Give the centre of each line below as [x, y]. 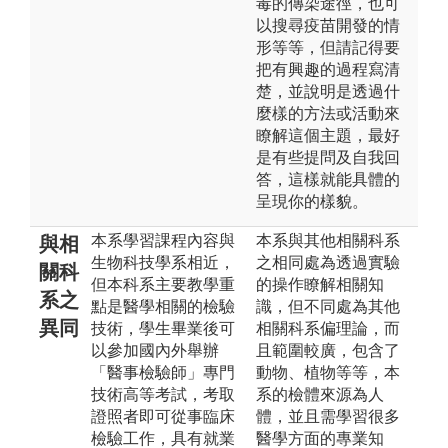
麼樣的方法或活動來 [328, 113]
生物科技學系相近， [163, 262]
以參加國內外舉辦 [155, 350]
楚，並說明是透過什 [328, 91]
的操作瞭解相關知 [320, 284]
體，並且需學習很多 [328, 416]
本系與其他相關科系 [328, 240]
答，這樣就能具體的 [328, 179]
